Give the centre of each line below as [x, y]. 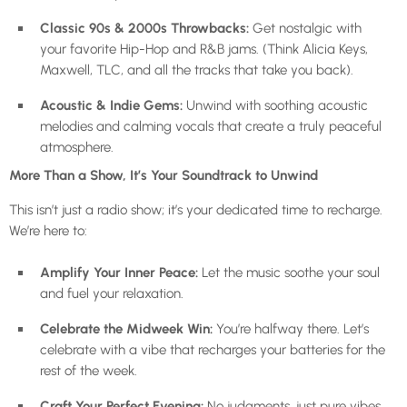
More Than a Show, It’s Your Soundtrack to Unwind [164, 175]
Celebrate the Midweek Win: [126, 328]
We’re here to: [48, 230]
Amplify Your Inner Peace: [119, 272]
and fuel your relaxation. [112, 293]
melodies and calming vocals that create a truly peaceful [211, 126]
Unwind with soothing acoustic [275, 105]
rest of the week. [89, 370]
